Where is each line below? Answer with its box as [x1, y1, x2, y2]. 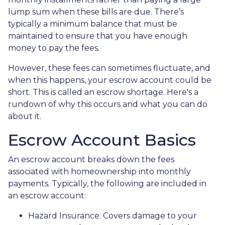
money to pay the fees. [8, 43, 99, 53]
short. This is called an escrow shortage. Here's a [8, 87, 198, 97]
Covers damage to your [103, 210, 197, 220]
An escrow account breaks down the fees [8, 154, 174, 164]
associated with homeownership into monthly [8, 166, 191, 176]
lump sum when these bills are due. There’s [8, 7, 184, 17]
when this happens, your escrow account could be [8, 75, 211, 85]
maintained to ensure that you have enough [8, 31, 187, 41]
